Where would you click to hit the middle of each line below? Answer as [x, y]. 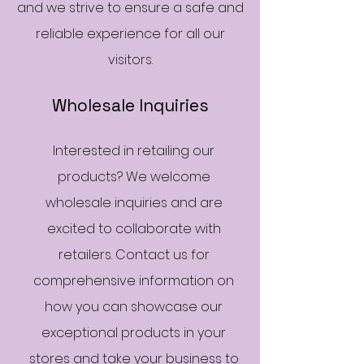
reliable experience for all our [130, 34]
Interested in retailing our [134, 151]
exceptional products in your [134, 333]
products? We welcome [134, 177]
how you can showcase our [134, 307]
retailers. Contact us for [134, 255]
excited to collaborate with [134, 229]
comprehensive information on [134, 281]
